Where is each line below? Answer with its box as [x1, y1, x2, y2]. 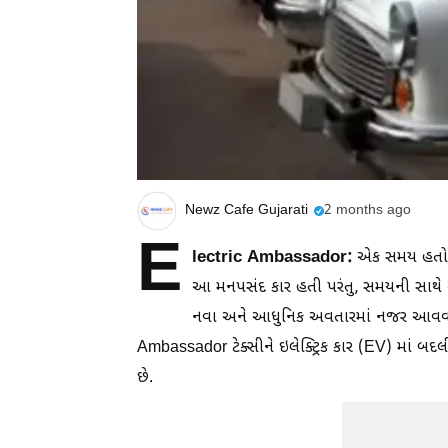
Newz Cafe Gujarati [185, 201, 308, 221]
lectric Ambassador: [192, 246, 352, 269]
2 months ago [324, 201, 411, 221]
